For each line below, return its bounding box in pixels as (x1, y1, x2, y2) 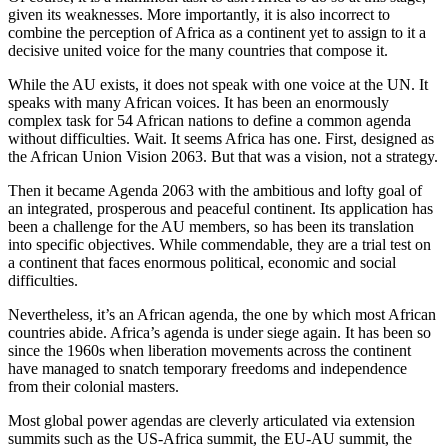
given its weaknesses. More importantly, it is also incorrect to (8, 6, 390, 24)
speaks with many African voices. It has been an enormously (8, 94, 389, 112)
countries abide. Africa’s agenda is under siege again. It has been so (8, 324, 431, 342)
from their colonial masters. (8, 378, 179, 396)
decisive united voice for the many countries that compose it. (8, 42, 388, 60)
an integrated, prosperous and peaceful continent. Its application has (8, 200, 433, 218)
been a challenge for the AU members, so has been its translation (8, 218, 414, 236)
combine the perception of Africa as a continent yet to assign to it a (8, 24, 426, 42)
